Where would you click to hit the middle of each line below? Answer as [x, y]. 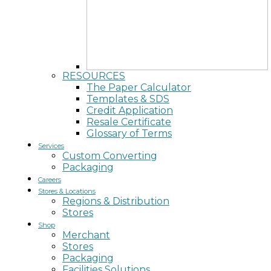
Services [51, 146]
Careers [50, 180]
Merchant [86, 235]
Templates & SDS [128, 99]
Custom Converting [110, 156]
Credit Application [130, 110]
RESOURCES [94, 76]
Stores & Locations [67, 191]
